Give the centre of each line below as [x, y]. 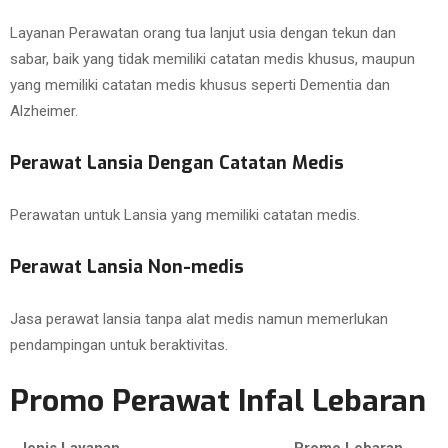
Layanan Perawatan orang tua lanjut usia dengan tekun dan [203, 33]
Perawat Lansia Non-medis [127, 267]
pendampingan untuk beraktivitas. [119, 345]
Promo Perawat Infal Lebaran [218, 401]
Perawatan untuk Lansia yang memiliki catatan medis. [185, 215]
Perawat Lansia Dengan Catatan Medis [177, 163]
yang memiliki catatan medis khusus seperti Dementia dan [200, 85]
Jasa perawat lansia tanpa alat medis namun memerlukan [199, 319]
